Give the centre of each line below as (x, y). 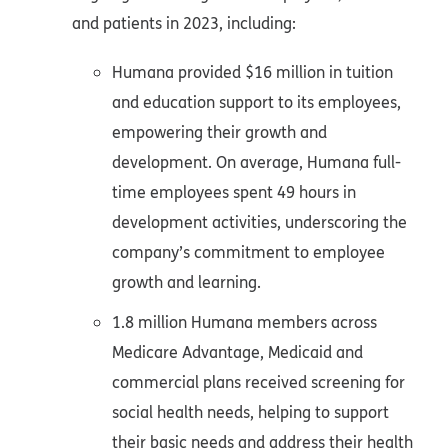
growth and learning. (186, 282)
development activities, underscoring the (259, 222)
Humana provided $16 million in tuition (252, 72)
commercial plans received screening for (258, 382)
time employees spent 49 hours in (234, 192)
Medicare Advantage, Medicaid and (237, 352)
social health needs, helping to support (250, 412)
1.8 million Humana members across (244, 322)
